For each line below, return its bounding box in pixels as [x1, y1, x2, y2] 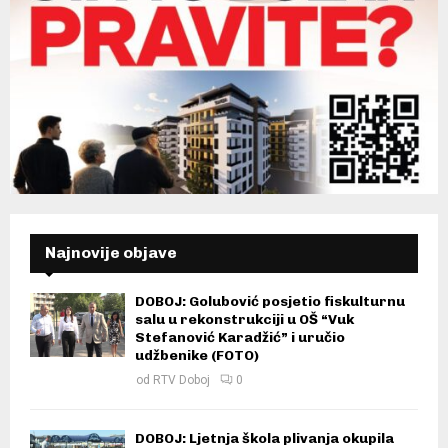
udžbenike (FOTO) [135, 347, 259, 365]
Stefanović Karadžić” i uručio [135, 329, 345, 347]
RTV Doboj [153, 373, 210, 388]
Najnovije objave [45, 243, 177, 263]
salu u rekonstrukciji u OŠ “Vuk [135, 311, 354, 329]
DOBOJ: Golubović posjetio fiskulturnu [135, 293, 405, 311]
